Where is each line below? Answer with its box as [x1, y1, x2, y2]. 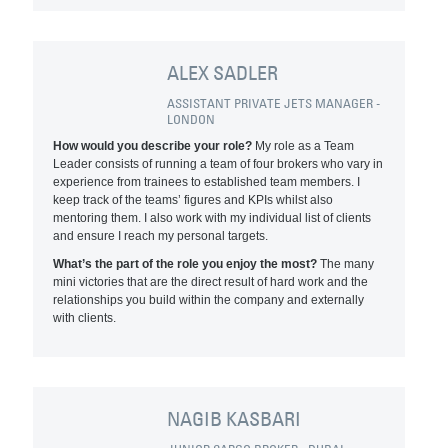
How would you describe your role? [53, 139, 253, 153]
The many [320, 257, 375, 271]
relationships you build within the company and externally [53, 293, 365, 307]
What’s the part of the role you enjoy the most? [53, 257, 321, 271]
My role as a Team [252, 139, 355, 153]
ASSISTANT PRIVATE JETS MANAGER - [167, 95, 381, 111]
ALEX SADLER [167, 61, 279, 85]
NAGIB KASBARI [167, 407, 302, 431]
